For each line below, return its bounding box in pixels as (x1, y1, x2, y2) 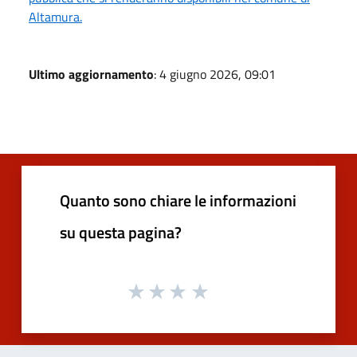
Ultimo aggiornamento (29, 64, 154, 84)
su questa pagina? (60, 219, 182, 245)
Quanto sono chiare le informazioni (60, 187, 296, 213)
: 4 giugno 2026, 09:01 (154, 64, 276, 84)
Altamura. (29, 6, 82, 26)
